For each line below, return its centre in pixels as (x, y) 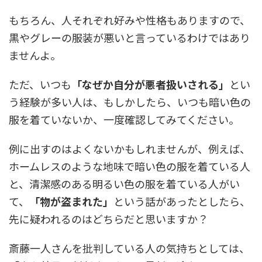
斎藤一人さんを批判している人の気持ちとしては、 (129, 248)
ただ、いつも (40, 85)
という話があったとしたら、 (182, 201)
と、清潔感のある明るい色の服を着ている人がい (124, 184)
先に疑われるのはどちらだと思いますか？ (108, 219)
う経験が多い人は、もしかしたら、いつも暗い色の (130, 102)
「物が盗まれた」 (71, 201)
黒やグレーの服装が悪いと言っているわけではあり (130, 38)
